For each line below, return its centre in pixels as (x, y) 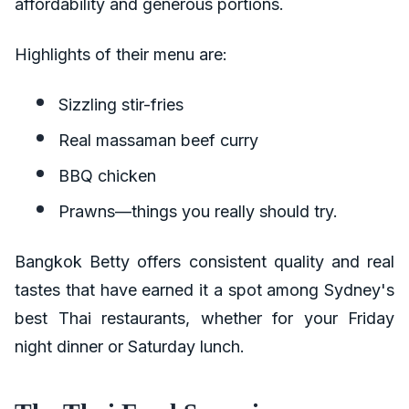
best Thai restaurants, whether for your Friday (204, 318)
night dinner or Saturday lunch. (130, 346)
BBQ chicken (107, 176)
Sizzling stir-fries (121, 105)
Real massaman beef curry (158, 140)
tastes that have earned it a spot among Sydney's (204, 290)
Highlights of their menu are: (121, 54)
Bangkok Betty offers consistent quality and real (204, 262)
